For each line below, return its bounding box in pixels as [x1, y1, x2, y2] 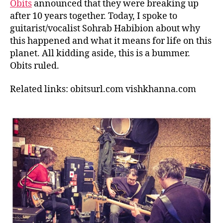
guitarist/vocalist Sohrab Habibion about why [10, 22, 200, 34]
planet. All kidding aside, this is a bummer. [10, 47, 190, 59]
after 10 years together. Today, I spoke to [10, 10, 177, 22]
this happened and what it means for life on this [10, 35, 212, 47]
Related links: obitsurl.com [10, 84, 123, 95]
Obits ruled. [10, 60, 59, 72]
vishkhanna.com [125, 84, 196, 95]
